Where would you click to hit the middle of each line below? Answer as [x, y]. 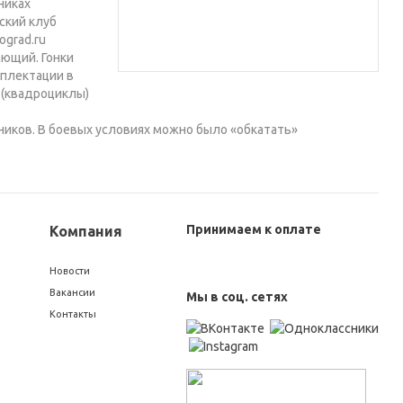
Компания [85, 231]
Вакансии [72, 292]
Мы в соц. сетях [237, 297]
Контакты [72, 314]
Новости [69, 271]
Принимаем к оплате [253, 229]
